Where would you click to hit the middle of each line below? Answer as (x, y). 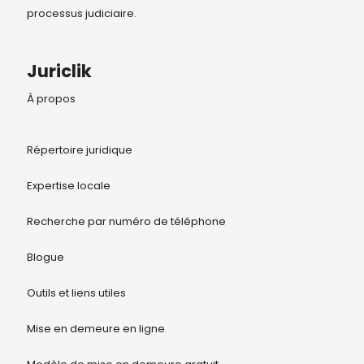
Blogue (45, 257)
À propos (51, 98)
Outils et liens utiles (76, 292)
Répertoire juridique (79, 149)
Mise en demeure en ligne (95, 328)
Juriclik (59, 71)
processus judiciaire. (81, 14)
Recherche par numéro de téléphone (126, 221)
